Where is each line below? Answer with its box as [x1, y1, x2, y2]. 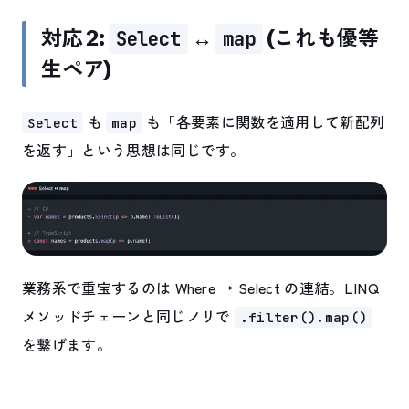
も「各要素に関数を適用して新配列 [142, 110, 385, 133]
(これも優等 [262, 26, 379, 52]
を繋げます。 [22, 332, 111, 355]
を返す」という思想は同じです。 [22, 139, 246, 162]
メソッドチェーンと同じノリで [22, 304, 235, 327]
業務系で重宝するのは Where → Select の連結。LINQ [22, 276, 379, 299]
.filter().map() [239, 308, 368, 326]
